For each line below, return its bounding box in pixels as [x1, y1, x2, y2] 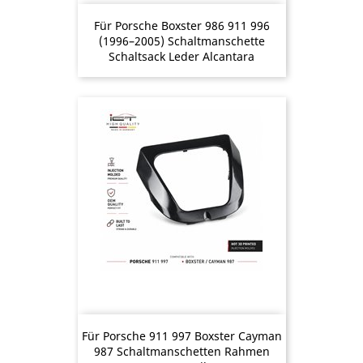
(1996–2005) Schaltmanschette [98, 33, 265, 49]
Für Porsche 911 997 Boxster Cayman [81, 328, 282, 344]
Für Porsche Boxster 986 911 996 [93, 18, 270, 33]
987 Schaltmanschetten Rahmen [93, 344, 270, 359]
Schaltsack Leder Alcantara [109, 49, 254, 64]
